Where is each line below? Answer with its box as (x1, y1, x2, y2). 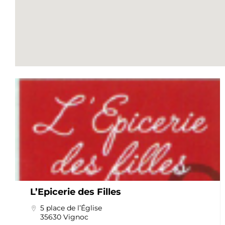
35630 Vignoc (40, 212, 88, 222)
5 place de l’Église (40, 203, 102, 213)
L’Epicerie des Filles (30, 186, 121, 198)
